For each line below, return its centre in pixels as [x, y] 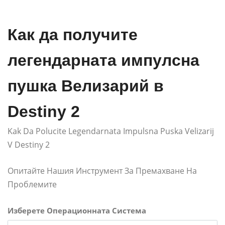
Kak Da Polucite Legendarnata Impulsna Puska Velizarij [111, 131]
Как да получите [73, 35]
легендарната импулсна [103, 61]
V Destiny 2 [29, 145]
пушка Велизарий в [86, 86]
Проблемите [32, 185]
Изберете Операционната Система [77, 211]
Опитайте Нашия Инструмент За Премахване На [102, 171]
